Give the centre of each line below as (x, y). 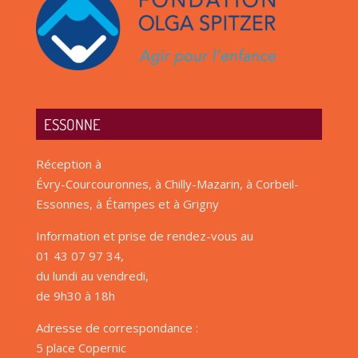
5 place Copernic (81, 348)
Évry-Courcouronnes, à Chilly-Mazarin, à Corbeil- (167, 184)
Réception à (68, 164)
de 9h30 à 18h (75, 296)
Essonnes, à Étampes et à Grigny (127, 204)
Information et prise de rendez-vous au (144, 236)
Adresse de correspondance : (117, 328)
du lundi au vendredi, (92, 276)
